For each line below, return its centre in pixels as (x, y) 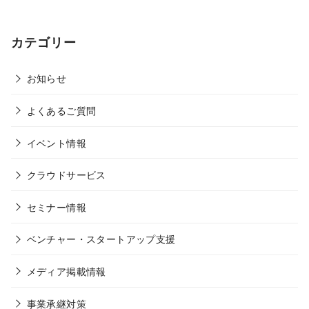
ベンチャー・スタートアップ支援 (101, 239)
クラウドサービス (66, 175)
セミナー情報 (56, 206)
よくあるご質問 (61, 110)
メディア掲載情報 (66, 271)
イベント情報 (56, 142)
